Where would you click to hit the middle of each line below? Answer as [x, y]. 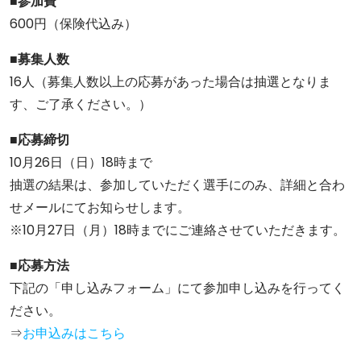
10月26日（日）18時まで [87, 162]
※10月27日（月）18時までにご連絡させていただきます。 [178, 230]
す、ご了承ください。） [81, 104]
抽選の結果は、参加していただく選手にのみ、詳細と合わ [177, 185]
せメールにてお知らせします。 [100, 207]
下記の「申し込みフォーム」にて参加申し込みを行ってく [177, 288]
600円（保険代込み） [73, 24]
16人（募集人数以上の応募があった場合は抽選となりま [170, 82]
